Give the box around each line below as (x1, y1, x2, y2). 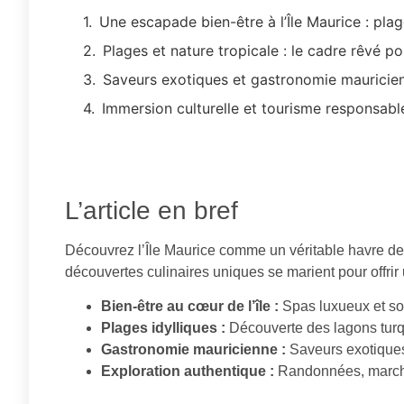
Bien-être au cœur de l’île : (101, 298, 279, 315)
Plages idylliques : (101, 320, 225, 336)
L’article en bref (65, 196, 238, 225)
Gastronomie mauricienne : (101, 342, 286, 358)
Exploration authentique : (101, 363, 274, 380)
